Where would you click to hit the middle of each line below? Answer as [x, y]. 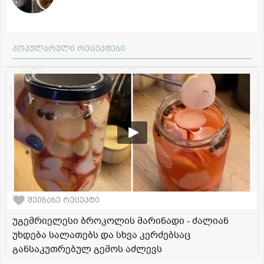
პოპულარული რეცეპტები [69, 48]
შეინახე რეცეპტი [64, 200]
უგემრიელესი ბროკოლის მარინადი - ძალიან [121, 221]
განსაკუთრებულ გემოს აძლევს [87, 249]
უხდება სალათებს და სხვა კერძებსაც [101, 235]
